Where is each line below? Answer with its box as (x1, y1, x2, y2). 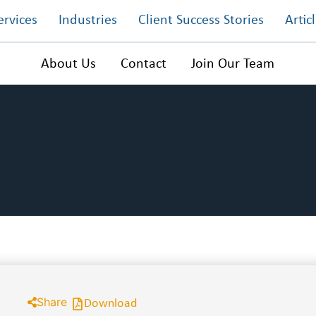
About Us (41, 56, 97, 71)
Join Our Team (191, 56, 275, 71)
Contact (121, 56, 167, 71)
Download (84, 297, 138, 310)
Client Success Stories (138, 13, 264, 28)
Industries (58, 13, 117, 28)
